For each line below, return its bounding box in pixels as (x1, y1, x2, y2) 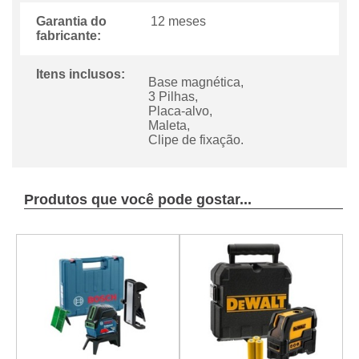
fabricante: (36, 29, 101, 43)
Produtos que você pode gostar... (24, 192, 252, 208)
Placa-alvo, (147, 104, 212, 119)
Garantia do (36, 14, 107, 29)
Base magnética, (147, 75, 244, 90)
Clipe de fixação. (147, 133, 244, 147)
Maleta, (147, 119, 190, 133)
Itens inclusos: (36, 67, 125, 82)
